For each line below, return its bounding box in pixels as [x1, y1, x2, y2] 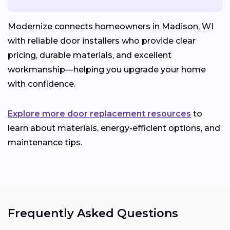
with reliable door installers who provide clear [8, 36, 196, 46]
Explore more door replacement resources [8, 109, 191, 119]
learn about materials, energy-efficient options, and [8, 123, 220, 133]
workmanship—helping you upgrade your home [8, 65, 206, 75]
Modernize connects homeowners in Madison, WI [8, 22, 214, 32]
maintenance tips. [8, 138, 82, 148]
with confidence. [8, 79, 75, 89]
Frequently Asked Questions [8, 206, 178, 221]
